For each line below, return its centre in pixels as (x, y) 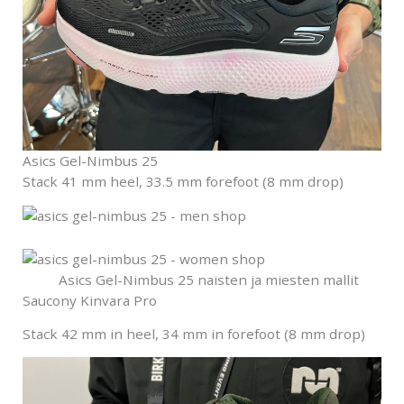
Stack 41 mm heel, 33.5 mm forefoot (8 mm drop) (183, 181)
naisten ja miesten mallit (276, 279)
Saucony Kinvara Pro (90, 300)
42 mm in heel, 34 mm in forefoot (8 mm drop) (213, 334)
